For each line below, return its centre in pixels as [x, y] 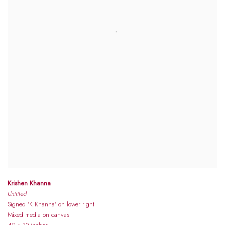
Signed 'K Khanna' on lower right [51, 204]
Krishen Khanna [29, 183]
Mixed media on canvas [38, 215]
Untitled [17, 194]
